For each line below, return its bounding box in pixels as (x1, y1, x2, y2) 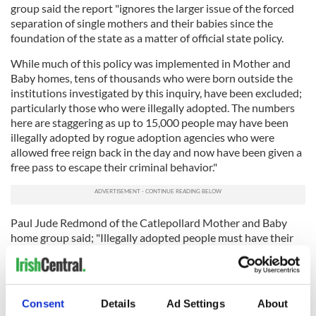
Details (101, 297, 135, 310)
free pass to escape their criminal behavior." (11, 159, 217, 174)
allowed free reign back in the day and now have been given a (11, 145, 302, 159)
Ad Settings (166, 297, 225, 310)
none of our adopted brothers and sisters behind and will (11, 289, 284, 303)
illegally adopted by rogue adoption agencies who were (11, 130, 274, 144)
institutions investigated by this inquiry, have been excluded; (11, 85, 302, 99)
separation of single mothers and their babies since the (11, 16, 273, 30)
